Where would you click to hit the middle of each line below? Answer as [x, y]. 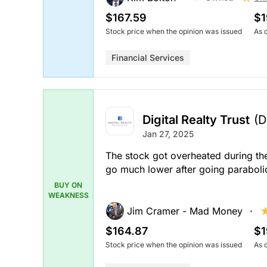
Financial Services [148, 57]
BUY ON [68, 185]
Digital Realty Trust [196, 120]
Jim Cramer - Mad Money [185, 211]
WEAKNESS [68, 195]
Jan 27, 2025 [168, 134]
